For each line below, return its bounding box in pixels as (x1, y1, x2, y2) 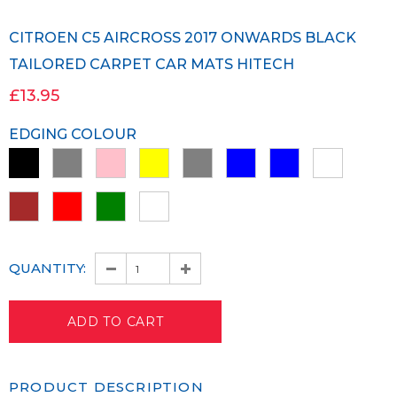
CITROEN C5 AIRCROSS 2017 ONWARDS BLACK (9, 29, 19, 47)
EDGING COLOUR (9, 126, 136, 144)
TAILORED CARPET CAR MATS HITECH (9, 56, 294, 74)
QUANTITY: (9, 260, 86, 277)
